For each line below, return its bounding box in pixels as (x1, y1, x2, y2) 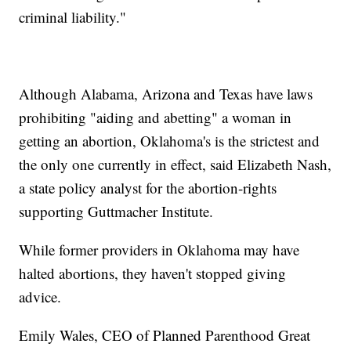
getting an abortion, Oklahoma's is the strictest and (19, 131, 320, 151)
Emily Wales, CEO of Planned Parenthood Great (19, 325, 311, 346)
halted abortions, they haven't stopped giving (19, 263, 287, 284)
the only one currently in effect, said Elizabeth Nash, (19, 154, 332, 175)
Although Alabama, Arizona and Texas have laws (19, 84, 313, 104)
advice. (19, 287, 62, 307)
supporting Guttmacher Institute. (19, 201, 214, 222)
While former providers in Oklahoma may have (19, 240, 300, 260)
